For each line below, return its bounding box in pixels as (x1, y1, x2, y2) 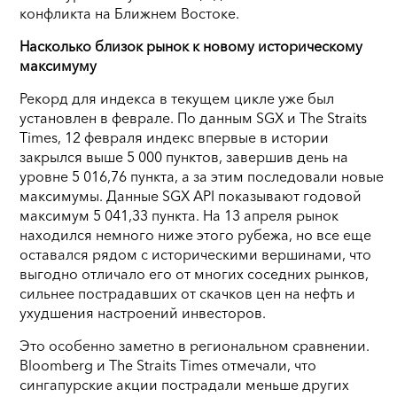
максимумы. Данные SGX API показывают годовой (19, 186, 362, 205)
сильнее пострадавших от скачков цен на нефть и (19, 284, 355, 302)
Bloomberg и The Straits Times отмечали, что (19, 355, 316, 374)
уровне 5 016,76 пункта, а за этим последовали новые (19, 167, 384, 185)
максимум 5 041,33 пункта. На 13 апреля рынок (19, 206, 339, 224)
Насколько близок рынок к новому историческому (19, 36, 362, 55)
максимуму (19, 56, 97, 74)
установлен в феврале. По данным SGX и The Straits (19, 108, 367, 127)
